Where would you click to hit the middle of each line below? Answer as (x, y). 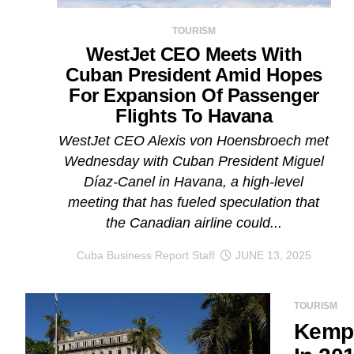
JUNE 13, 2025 (273, 255)
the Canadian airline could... (194, 222)
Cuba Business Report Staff (145, 255)
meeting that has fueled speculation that (194, 202)
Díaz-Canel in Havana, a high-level (194, 181)
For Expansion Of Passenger (194, 95)
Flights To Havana (194, 115)
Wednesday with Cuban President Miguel (194, 161)
